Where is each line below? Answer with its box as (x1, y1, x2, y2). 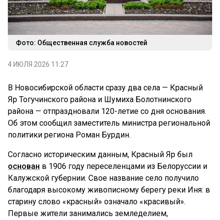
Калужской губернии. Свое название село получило (8, 173, 199, 183)
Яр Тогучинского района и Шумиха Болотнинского (8, 95, 192, 105)
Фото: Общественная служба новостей (16, 39, 147, 47)
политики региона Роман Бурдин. (8, 130, 131, 140)
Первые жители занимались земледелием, (8, 209, 168, 219)
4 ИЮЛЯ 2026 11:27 (8, 60, 68, 69)
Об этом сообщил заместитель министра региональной (8, 118, 210, 128)
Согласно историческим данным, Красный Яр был (8, 150, 192, 160)
